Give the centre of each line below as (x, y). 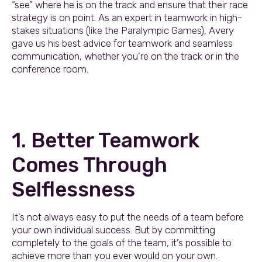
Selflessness (73, 189)
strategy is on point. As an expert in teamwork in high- (127, 17)
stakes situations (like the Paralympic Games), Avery (123, 30)
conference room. (50, 69)
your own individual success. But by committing (113, 230)
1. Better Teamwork (106, 140)
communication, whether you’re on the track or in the (125, 56)
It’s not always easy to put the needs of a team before (128, 217)
